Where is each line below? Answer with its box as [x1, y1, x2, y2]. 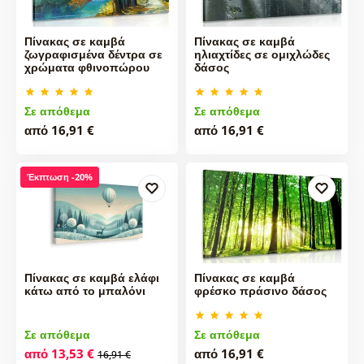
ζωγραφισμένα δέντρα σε [24, 46, 162, 63]
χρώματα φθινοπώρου [24, 59, 149, 76]
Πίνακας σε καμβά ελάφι [24, 269, 159, 285]
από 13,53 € [24, 344, 94, 362]
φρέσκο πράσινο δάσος [193, 282, 327, 298]
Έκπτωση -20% [26, 171, 93, 184]
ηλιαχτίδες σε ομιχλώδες [193, 46, 330, 63]
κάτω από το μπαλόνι [24, 282, 145, 298]
